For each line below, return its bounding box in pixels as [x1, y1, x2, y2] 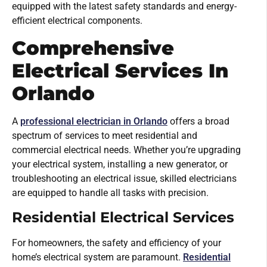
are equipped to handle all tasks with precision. [12, 187, 209, 198]
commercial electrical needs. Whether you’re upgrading [12, 144, 241, 156]
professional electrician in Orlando [20, 115, 167, 127]
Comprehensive [12, 36, 174, 60]
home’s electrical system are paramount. [12, 251, 183, 263]
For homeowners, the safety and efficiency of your [12, 237, 221, 249]
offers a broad [167, 115, 229, 127]
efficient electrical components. [12, 15, 142, 27]
